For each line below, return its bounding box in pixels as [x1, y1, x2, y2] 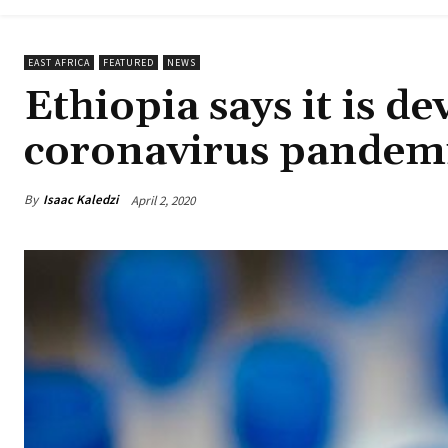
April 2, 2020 [131, 191, 195, 209]
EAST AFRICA [28, 56, 90, 70]
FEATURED [103, 56, 154, 70]
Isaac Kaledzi [43, 191, 118, 209]
